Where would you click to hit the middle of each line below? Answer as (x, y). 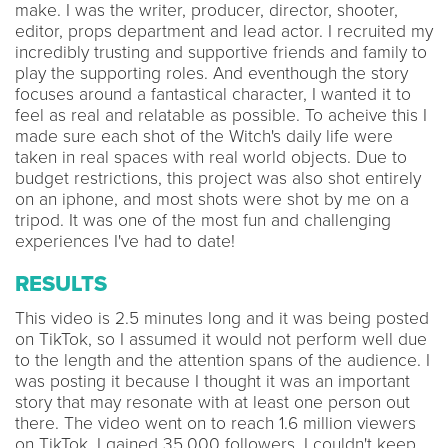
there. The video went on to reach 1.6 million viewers (215, 423)
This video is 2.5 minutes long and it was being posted (222, 318)
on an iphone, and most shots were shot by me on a (212, 199)
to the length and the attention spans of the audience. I (222, 360)
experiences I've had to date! (127, 241)
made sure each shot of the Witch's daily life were (204, 136)
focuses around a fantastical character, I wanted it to (213, 94)
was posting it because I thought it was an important (212, 381)
